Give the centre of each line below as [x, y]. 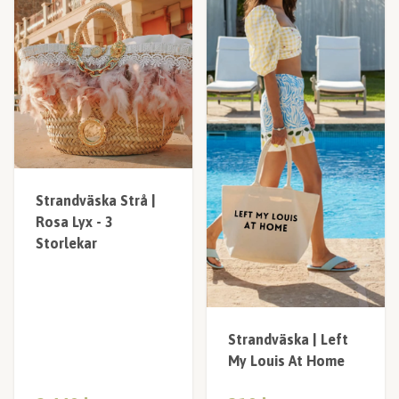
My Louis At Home [286, 360]
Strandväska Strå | [96, 200]
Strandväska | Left [288, 339]
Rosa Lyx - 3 [74, 222]
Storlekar [66, 243]
